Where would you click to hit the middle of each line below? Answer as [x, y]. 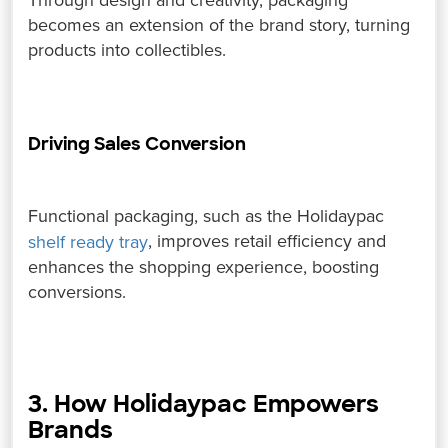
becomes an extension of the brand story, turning [219, 25]
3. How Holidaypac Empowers [204, 404]
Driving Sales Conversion [137, 144]
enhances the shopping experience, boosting [204, 267]
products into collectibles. [127, 50]
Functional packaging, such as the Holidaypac [206, 216]
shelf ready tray [88, 242]
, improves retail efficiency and [267, 241]
